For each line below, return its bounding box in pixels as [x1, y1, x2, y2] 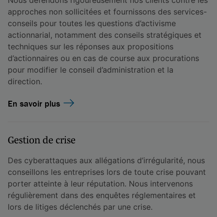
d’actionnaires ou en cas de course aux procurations [8, 53, 199, 63]
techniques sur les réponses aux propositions [8, 41, 173, 51]
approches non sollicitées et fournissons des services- [8, 6, 207, 16]
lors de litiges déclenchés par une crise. [8, 201, 153, 212]
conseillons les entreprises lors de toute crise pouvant [8, 167, 206, 177]
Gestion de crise [8, 134, 76, 145]
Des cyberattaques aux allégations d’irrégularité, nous [8, 155, 205, 165]
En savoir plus [8, 97, 60, 109]
